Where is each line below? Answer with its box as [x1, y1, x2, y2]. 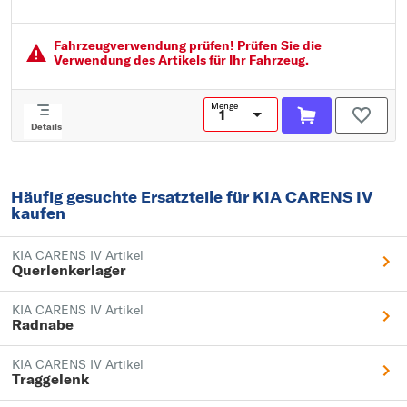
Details [31, 121, 62, 133]
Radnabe [12, 315, 74, 333]
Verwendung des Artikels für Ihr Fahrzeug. [54, 52, 309, 68]
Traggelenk [12, 370, 89, 388]
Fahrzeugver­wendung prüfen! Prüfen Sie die [54, 37, 322, 54]
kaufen [11, 203, 65, 223]
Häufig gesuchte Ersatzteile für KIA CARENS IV [11, 186, 373, 207]
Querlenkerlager [12, 261, 126, 279]
